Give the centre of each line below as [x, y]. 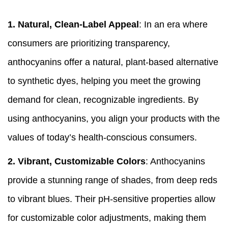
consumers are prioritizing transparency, [89, 44]
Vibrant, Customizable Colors [82, 162]
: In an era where [173, 25]
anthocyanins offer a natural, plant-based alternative [113, 62]
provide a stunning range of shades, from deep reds [112, 180]
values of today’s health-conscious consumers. [102, 138]
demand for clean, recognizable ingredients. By [103, 100]
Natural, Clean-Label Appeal [78, 25]
